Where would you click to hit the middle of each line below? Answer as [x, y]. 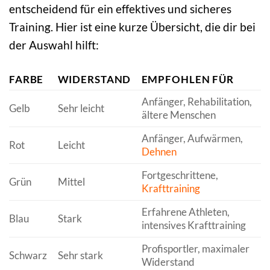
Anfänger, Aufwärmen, [192, 138]
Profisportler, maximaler [195, 248]
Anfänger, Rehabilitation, [196, 101]
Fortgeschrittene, [180, 175]
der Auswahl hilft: [54, 45]
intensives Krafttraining [193, 225]
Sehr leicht [81, 108]
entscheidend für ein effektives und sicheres [120, 8]
